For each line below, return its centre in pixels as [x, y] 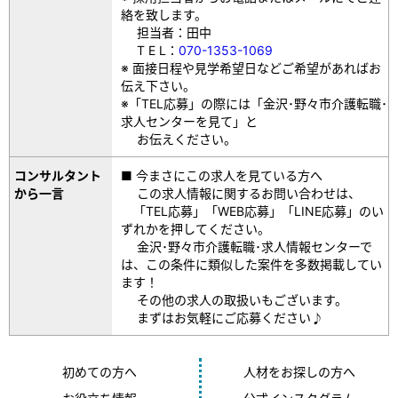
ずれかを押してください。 [196, 228]
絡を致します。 [164, 14]
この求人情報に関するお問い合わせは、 [241, 193]
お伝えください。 [179, 139]
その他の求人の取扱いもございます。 [235, 299]
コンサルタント [58, 175]
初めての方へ [99, 371]
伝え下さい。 [159, 85]
